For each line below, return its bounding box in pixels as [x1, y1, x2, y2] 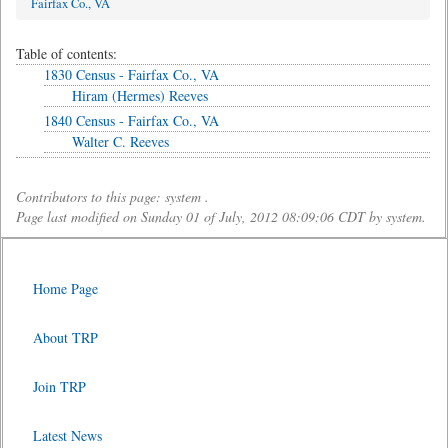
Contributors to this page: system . [16, 187, 209, 206]
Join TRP [33, 377, 86, 396]
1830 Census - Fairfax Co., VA [44, 65, 219, 84]
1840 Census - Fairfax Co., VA [44, 111, 219, 130]
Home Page [33, 279, 98, 298]
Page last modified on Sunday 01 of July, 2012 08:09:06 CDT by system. [16, 207, 426, 226]
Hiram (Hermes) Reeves [72, 86, 208, 105]
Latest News [33, 426, 102, 445]
